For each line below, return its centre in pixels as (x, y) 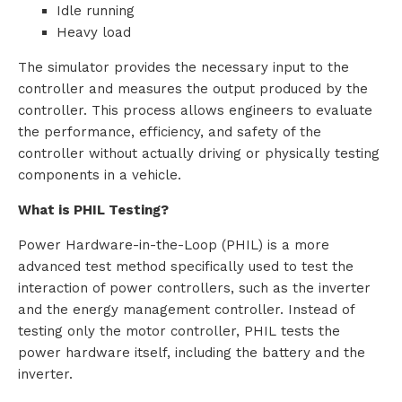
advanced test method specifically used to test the (186, 267)
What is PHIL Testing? (93, 210)
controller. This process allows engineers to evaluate (195, 111)
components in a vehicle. (100, 175)
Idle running (95, 11)
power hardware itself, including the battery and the (192, 353)
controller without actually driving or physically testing (199, 154)
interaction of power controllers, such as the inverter (194, 288)
